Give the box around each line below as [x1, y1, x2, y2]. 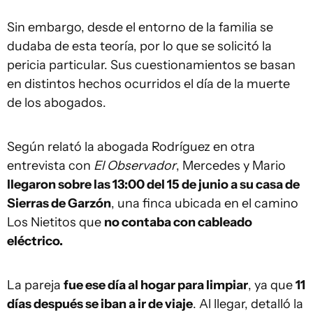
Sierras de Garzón [7, 196, 111, 211]
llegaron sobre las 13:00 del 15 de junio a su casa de [7, 177, 300, 192]
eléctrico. [7, 233, 63, 249]
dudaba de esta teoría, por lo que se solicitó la [7, 38, 272, 54]
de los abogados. [7, 95, 106, 110]
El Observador [94, 158, 176, 173]
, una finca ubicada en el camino [111, 196, 298, 211]
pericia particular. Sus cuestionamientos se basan [7, 57, 296, 73]
